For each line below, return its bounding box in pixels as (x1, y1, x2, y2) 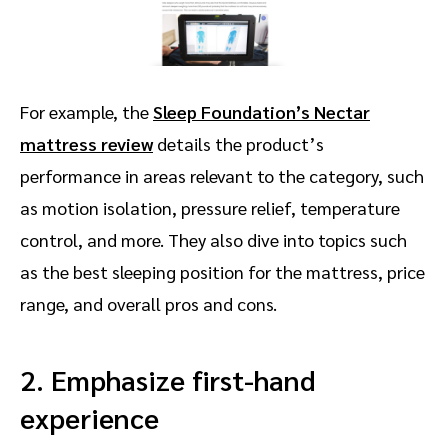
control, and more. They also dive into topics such (20, 227, 407, 251)
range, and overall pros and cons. (20, 291, 281, 315)
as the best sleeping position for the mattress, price (20, 259, 425, 283)
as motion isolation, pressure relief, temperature (20, 195, 400, 219)
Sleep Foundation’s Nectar (153, 99, 370, 123)
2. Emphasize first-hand (20, 360, 316, 397)
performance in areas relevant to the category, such (20, 163, 424, 187)
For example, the (20, 99, 153, 123)
